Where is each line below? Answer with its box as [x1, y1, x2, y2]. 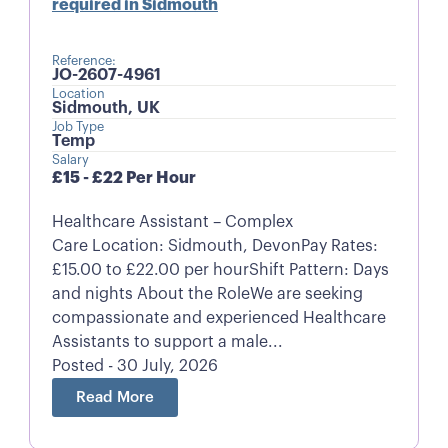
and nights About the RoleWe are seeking [51, 285, 363, 302]
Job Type [51, 120, 104, 133]
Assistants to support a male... [51, 333, 283, 350]
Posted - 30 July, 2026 [51, 357, 218, 374]
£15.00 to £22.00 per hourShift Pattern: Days [51, 261, 389, 278]
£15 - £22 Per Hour [51, 169, 196, 186]
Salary [51, 153, 89, 166]
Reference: [51, 54, 116, 67]
